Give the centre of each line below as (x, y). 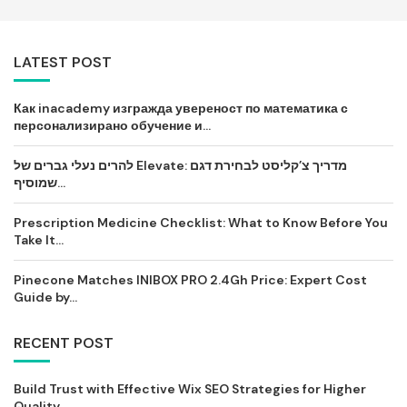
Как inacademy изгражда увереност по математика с (181, 109)
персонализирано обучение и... (112, 126)
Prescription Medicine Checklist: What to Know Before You (201, 223)
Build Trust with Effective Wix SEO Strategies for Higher (190, 389)
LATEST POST (63, 63)
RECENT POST (64, 343)
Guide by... (45, 298)
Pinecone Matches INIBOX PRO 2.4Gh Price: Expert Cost (190, 280)
